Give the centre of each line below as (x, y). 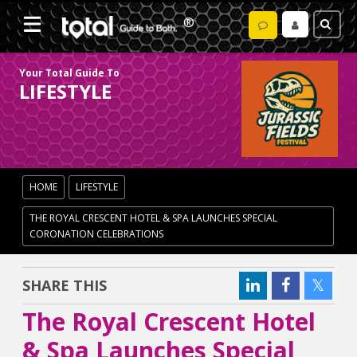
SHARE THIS (65, 286)
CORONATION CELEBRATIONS (97, 234)
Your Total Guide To (70, 73)
